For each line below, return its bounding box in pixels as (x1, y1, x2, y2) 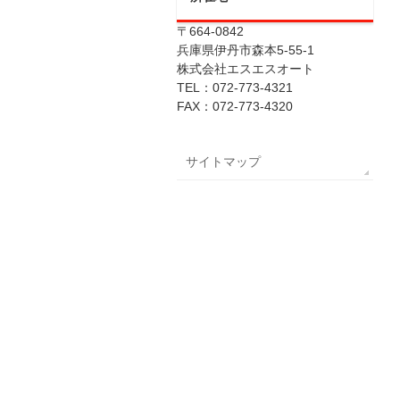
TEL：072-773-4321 (177, 80, 293, 95)
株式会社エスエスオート (177, 62, 314, 76)
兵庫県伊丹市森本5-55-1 (177, 43, 314, 57)
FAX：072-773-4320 (177, 99, 293, 113)
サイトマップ (186, 154, 261, 169)
